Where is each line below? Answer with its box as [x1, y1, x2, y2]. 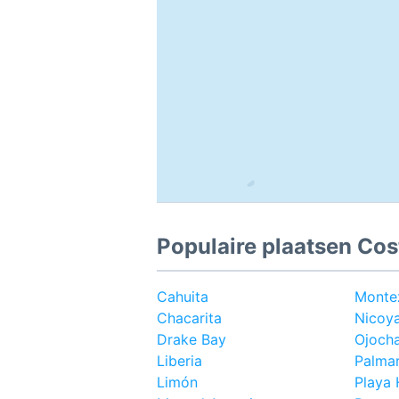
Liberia [157, 352, 202, 370]
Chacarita [157, 309, 222, 327]
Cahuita [157, 288, 208, 305]
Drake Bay [157, 330, 226, 348]
